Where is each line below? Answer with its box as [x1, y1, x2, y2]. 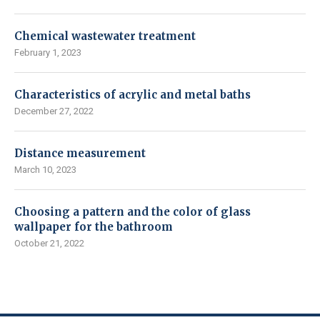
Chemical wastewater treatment [14, 29, 196, 43]
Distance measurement [14, 146, 146, 160]
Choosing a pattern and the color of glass [14, 204, 251, 219]
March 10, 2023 [14, 164, 76, 175]
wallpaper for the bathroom [14, 219, 173, 234]
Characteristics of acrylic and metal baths [14, 87, 251, 101]
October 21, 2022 [14, 237, 84, 249]
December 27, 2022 [14, 105, 94, 116]
